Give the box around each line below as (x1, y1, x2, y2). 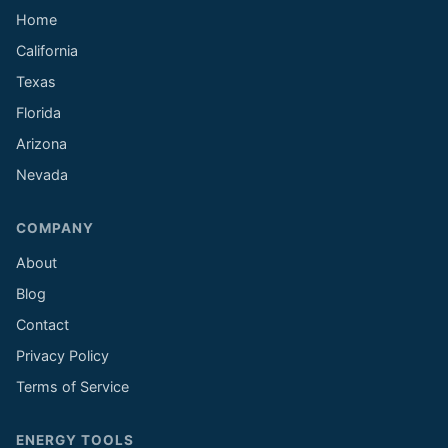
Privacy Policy (16, 347, 109, 364)
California (16, 42, 78, 59)
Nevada (16, 166, 68, 183)
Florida (16, 104, 61, 121)
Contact (16, 316, 69, 333)
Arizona (16, 135, 67, 152)
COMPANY (16, 220, 94, 236)
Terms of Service (16, 378, 129, 395)
